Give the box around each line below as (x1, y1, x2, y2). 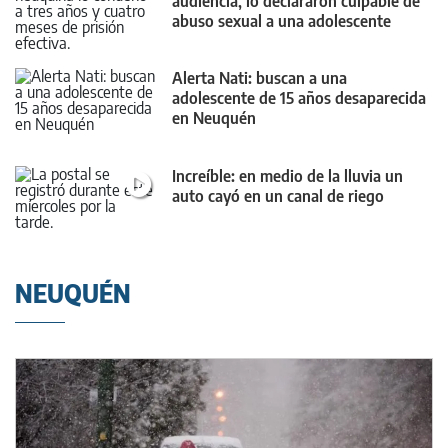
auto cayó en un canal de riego (172, 185, 384, 206)
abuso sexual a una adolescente (172, 11, 391, 32)
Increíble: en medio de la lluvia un (172, 165, 403, 186)
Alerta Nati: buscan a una (172, 68, 347, 89)
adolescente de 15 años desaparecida (172, 88, 426, 109)
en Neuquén (172, 108, 256, 129)
